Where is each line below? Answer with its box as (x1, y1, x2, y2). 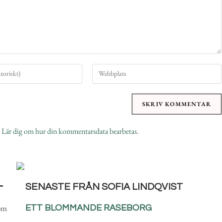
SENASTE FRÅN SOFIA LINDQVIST (25, 181, 183, 192)
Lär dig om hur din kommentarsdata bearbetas (1, 125, 137, 136)
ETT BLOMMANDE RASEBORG (25, 203, 152, 213)
